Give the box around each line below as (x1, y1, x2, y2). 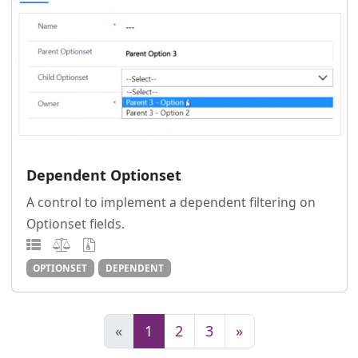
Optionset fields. (26, 215, 125, 233)
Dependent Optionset (26, 165, 181, 185)
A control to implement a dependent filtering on (26, 193, 316, 212)
